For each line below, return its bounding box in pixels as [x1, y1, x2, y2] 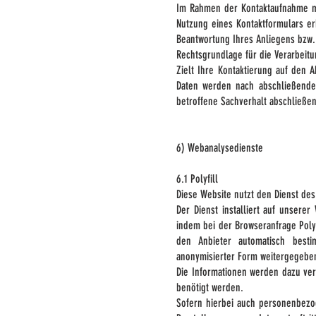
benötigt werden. [176, 281, 243, 294]
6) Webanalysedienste [176, 141, 263, 154]
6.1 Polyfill [176, 172, 218, 186]
